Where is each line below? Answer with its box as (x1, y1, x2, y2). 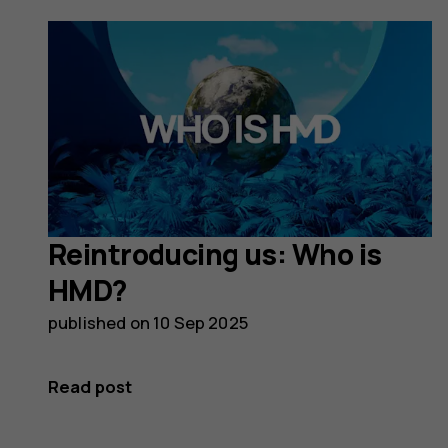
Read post (48, 375, 133, 399)
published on (48, 311, 154, 335)
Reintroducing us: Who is (48, 235, 382, 275)
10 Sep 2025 (153, 311, 248, 335)
